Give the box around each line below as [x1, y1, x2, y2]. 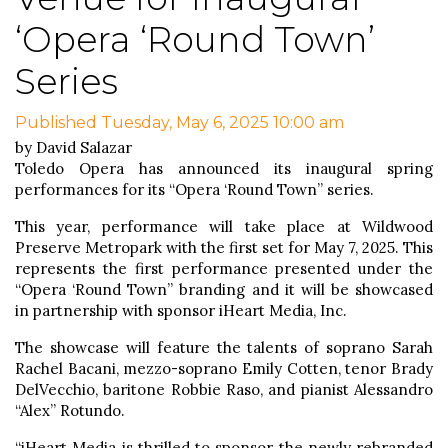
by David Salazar [15, 137, 132, 157]
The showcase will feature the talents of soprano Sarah [15, 337, 433, 357]
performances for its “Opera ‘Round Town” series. [15, 179, 374, 199]
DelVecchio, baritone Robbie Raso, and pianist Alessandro [15, 379, 433, 399]
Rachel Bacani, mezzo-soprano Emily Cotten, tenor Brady [15, 358, 433, 378]
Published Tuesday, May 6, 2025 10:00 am [15, 112, 344, 132]
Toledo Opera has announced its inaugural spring [15, 158, 433, 178]
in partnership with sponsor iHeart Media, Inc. [15, 300, 347, 320]
